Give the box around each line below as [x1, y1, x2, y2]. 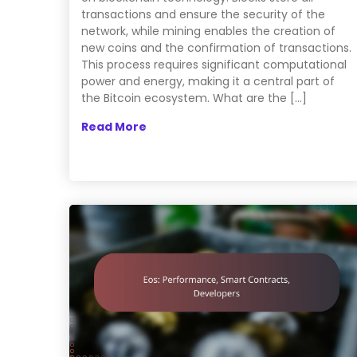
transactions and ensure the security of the [81, 6, 325, 23]
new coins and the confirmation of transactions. [81, 40, 351, 57]
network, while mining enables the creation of [81, 23, 335, 40]
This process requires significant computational [81, 57, 347, 73]
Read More [81, 119, 147, 135]
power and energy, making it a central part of [81, 73, 335, 90]
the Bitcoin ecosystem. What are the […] [81, 90, 307, 107]
